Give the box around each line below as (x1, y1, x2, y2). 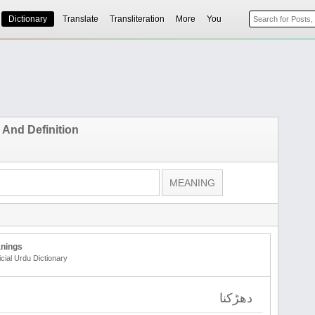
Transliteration (109, 14, 165, 24)
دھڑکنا (219, 291, 252, 305)
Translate (62, 14, 98, 24)
